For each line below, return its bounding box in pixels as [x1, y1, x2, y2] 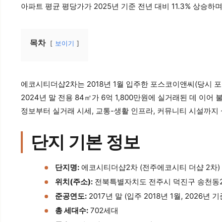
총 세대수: [55, 205, 88, 215]
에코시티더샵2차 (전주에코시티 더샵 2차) [79, 162, 220, 172]
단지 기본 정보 [31, 131, 140, 153]
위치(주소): [55, 176, 93, 186]
